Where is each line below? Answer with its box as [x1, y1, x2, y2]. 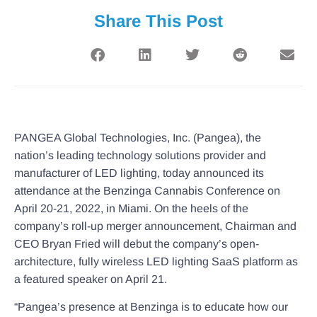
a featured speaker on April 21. [14, 272, 167, 285]
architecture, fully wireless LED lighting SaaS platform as [14, 255, 298, 267]
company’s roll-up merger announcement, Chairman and [14, 219, 296, 232]
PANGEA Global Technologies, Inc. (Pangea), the [14, 131, 261, 144]
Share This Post [94, 11, 223, 30]
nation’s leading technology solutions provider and [14, 149, 266, 161]
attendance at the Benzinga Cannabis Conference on [14, 184, 280, 197]
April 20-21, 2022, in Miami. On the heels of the [14, 202, 248, 214]
